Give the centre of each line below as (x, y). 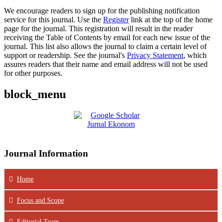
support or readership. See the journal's (65, 55)
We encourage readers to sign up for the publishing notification (102, 10)
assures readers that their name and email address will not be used (106, 64)
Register (116, 19)
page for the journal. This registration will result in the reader (98, 28)
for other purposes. (33, 73)
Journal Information (46, 154)
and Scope (49, 201)
